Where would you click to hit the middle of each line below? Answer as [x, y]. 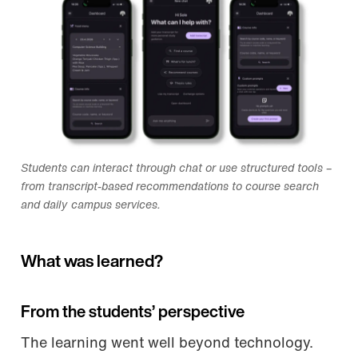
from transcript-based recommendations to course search [170, 187]
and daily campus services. [91, 205]
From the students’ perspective [133, 313]
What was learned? [92, 262]
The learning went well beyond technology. [167, 344]
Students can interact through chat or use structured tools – [176, 169]
